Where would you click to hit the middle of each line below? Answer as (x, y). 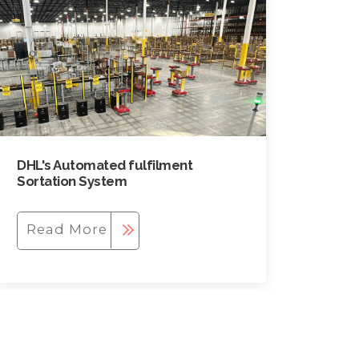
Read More (67, 229)
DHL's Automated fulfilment (105, 165)
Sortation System (72, 181)
